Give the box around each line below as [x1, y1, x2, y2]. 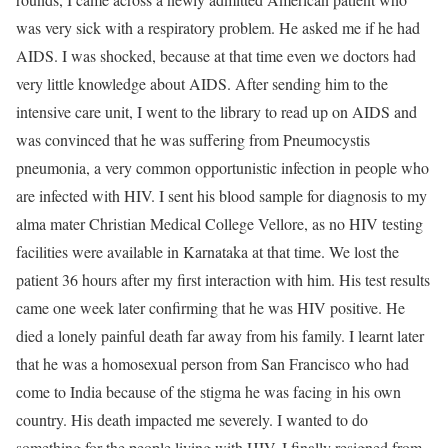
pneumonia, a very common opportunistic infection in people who [16, 157, 429, 178]
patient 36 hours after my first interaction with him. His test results [16, 269, 430, 290]
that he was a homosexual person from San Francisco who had [16, 353, 409, 374]
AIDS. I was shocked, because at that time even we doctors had [16, 45, 416, 66]
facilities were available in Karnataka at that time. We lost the [16, 241, 399, 262]
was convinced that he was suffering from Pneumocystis [16, 129, 370, 150]
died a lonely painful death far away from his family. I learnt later [16, 325, 424, 346]
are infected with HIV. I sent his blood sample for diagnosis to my [16, 185, 427, 206]
